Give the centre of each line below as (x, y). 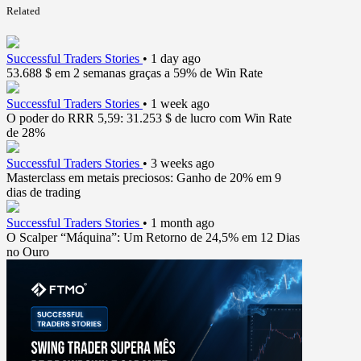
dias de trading (44, 193)
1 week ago (180, 104)
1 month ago (183, 223)
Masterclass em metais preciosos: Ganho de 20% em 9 (144, 178)
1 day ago (176, 59)
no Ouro (28, 252)
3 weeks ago (183, 164)
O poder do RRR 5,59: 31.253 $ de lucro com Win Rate (149, 118)
